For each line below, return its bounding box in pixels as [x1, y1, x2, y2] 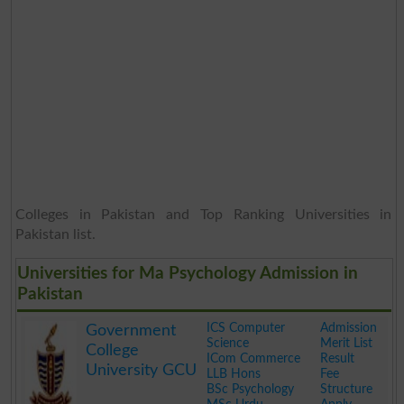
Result [319, 352, 354, 365]
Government [85, 322, 176, 339]
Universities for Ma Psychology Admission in [16, 264, 358, 282]
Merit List [319, 336, 372, 350]
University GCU [85, 362, 197, 379]
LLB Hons [206, 367, 261, 381]
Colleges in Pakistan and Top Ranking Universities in [14, 207, 392, 222]
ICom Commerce [206, 352, 300, 365]
